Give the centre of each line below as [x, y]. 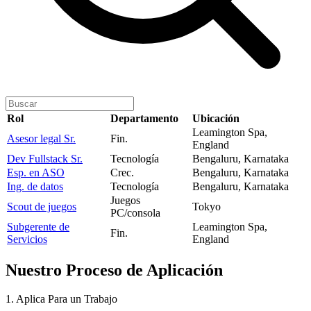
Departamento [144, 118]
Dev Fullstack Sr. [45, 158]
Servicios [27, 239]
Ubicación [216, 118]
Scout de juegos [42, 206]
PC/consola [135, 212]
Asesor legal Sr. [41, 138]
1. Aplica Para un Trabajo [61, 299]
